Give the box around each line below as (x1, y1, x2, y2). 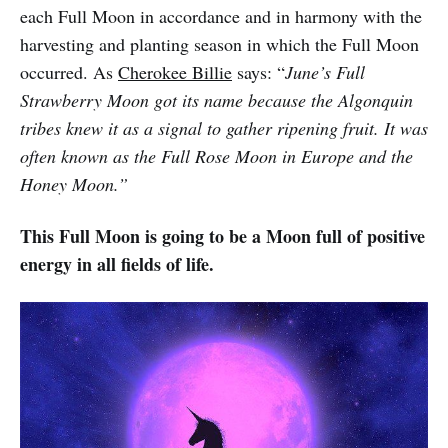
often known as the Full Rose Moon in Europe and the (20, 143, 413, 168)
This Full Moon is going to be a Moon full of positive (20, 222, 425, 249)
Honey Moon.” (20, 171, 128, 196)
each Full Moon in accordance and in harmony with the (20, 3, 422, 28)
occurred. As (20, 59, 118, 84)
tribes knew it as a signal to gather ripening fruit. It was (20, 115, 428, 140)
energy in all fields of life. (20, 250, 214, 277)
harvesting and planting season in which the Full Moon (20, 31, 419, 56)
